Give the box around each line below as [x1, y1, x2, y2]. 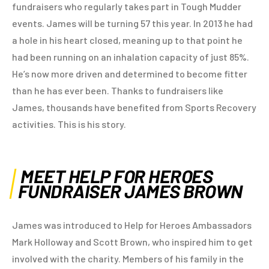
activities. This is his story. [12, 118, 126, 130]
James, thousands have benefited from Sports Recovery [12, 101, 256, 113]
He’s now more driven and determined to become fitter [12, 68, 247, 79]
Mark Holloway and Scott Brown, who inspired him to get [12, 236, 253, 247]
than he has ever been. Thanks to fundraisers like [12, 85, 223, 96]
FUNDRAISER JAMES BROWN [16, 180, 246, 202]
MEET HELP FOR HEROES [19, 165, 216, 187]
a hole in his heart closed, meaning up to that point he [12, 34, 243, 46]
